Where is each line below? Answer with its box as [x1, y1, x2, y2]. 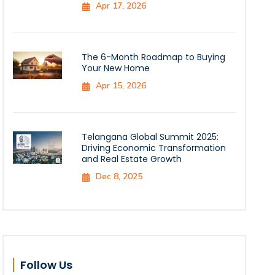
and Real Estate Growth [82, 153, 182, 166]
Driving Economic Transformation [82, 142, 227, 155]
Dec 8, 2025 [96, 171, 143, 183]
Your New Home [82, 62, 150, 75]
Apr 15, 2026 [96, 80, 147, 92]
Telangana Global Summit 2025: [82, 131, 219, 144]
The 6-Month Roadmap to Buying [82, 51, 226, 64]
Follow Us [20, 257, 73, 273]
